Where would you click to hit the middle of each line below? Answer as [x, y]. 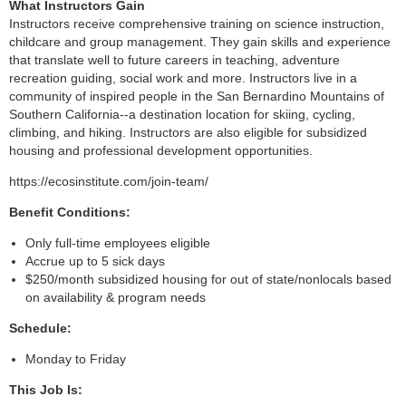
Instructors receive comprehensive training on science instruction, [197, 24]
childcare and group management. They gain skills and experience [200, 42]
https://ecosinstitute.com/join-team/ [109, 182]
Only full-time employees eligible [118, 243]
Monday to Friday [76, 359]
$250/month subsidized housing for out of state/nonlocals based [208, 280]
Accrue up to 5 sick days [95, 261]
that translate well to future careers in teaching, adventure [174, 60]
